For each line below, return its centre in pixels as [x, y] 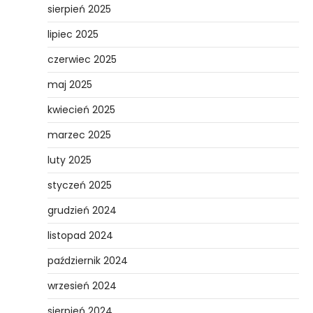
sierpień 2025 [79, 9]
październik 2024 [88, 260]
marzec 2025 [79, 134]
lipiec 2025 [73, 34]
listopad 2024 [80, 235]
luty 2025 [70, 160]
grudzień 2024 [82, 210]
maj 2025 [70, 84]
